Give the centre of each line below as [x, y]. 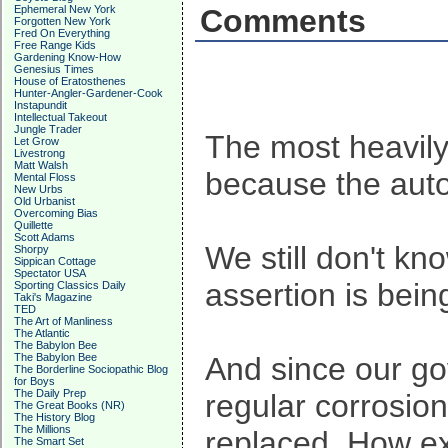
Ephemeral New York [65, 9]
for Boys [34, 381]
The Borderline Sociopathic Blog [91, 369]
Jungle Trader [48, 129]
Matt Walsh [41, 165]
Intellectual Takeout [60, 117]
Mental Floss [45, 177]
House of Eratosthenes [70, 81]
